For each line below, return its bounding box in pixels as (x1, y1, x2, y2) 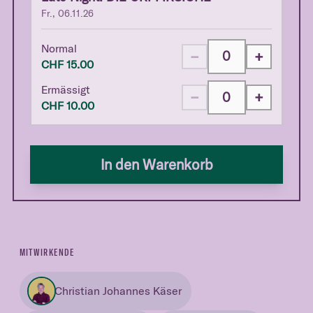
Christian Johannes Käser (54, 283, 182, 298)
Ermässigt (41, 82, 91, 96)
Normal (41, 41, 78, 55)
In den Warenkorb (100, 155, 213, 174)
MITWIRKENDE (19, 246, 75, 259)
